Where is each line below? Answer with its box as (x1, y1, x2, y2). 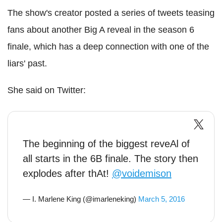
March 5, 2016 (138, 195, 185, 203)
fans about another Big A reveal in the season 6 (7, 25, 194, 35)
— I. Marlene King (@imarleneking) (23, 195, 138, 203)
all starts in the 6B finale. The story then (23, 153, 198, 164)
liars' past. (7, 58, 47, 68)
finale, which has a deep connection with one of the (7, 42, 209, 52)
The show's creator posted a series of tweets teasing (7, 8, 215, 18)
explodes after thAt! (23, 168, 112, 179)
